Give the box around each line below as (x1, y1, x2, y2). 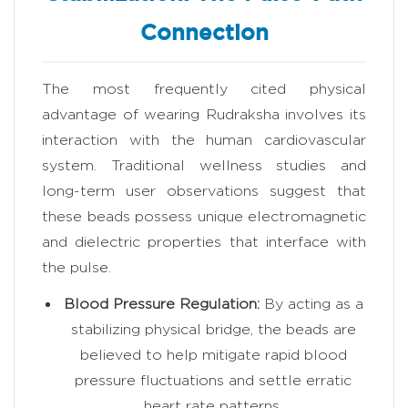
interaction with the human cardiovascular (42, 132, 366, 148)
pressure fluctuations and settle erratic (75, 372, 352, 389)
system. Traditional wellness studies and (42, 158, 366, 174)
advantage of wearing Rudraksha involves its (42, 107, 366, 123)
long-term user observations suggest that (42, 183, 366, 199)
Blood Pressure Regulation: (63, 296, 260, 312)
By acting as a (259, 296, 363, 312)
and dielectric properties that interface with (42, 234, 366, 250)
